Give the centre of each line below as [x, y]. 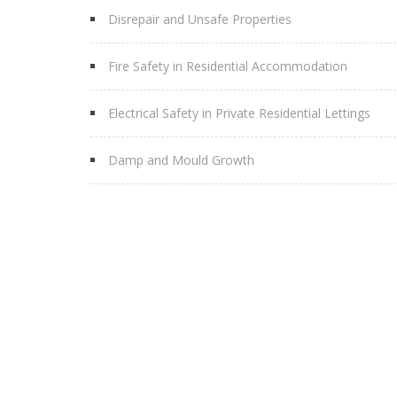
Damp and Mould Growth [181, 160]
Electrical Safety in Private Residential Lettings [239, 113]
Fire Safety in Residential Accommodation [228, 66]
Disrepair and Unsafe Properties [200, 19]
